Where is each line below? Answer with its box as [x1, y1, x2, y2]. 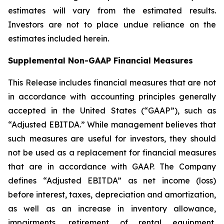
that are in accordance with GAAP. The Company [8, 161, 216, 171]
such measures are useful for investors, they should [8, 133, 216, 143]
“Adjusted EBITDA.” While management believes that [8, 119, 216, 129]
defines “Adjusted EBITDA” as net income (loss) [8, 175, 216, 185]
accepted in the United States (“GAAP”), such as [8, 105, 216, 115]
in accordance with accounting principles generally [8, 91, 216, 101]
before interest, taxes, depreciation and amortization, [8, 189, 216, 199]
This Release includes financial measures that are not [8, 77, 216, 87]
